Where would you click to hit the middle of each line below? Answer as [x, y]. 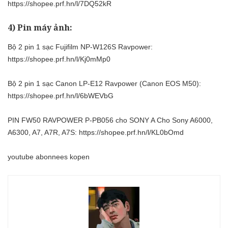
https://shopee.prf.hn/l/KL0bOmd [131, 132]
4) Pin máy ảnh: [40, 28]
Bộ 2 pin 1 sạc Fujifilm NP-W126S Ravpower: [80, 47]
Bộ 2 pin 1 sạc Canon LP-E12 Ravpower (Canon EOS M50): [104, 83]
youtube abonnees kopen [49, 156]
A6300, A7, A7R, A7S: [43, 132]
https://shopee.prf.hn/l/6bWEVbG [61, 95]
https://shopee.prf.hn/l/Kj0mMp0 [59, 59]
